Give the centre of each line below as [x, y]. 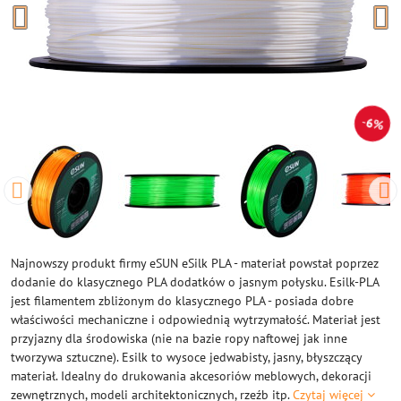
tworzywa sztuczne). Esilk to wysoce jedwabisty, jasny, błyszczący [186, 357]
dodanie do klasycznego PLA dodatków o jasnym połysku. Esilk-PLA [195, 282]
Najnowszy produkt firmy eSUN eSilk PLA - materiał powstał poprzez [195, 263]
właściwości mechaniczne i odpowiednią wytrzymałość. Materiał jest [196, 320]
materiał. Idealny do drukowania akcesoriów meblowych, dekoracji [191, 376]
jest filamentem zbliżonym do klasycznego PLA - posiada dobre [182, 301]
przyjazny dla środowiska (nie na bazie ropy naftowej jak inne [179, 338]
